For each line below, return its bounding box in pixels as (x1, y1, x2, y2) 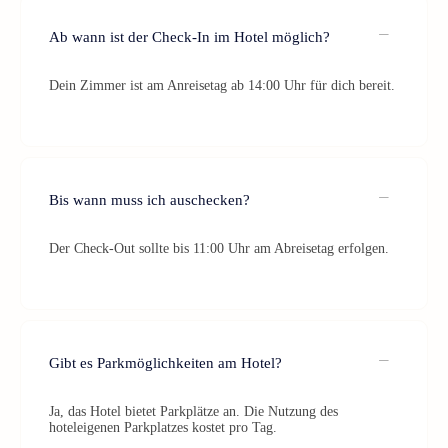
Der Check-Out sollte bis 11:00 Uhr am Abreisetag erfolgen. (49, 241, 389, 256)
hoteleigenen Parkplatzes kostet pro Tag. (49, 420, 277, 435)
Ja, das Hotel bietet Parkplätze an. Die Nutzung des (49, 404, 338, 419)
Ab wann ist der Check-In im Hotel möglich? (49, 28, 330, 45)
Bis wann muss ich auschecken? (49, 191, 250, 208)
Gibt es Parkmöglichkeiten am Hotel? (49, 354, 282, 371)
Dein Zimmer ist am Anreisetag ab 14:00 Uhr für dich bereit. (49, 78, 395, 93)
